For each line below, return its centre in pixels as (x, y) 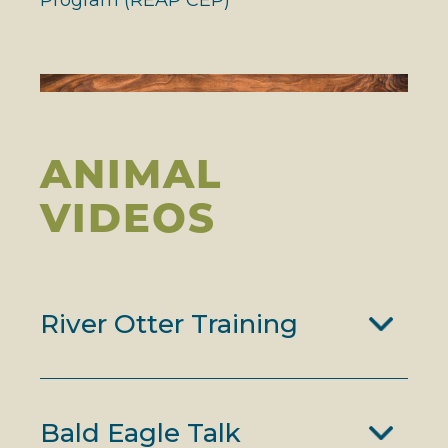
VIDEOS (128, 217)
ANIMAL (131, 173)
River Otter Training (169, 323)
